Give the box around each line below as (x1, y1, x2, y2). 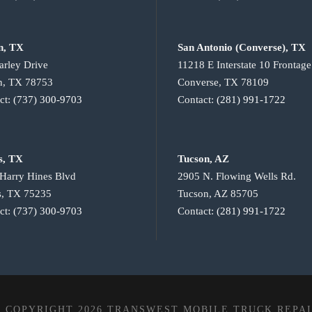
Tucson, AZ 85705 (178, 188, 258, 200)
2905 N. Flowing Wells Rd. (178, 171, 296, 182)
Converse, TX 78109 (178, 77, 269, 88)
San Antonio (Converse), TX (178, 42, 306, 54)
